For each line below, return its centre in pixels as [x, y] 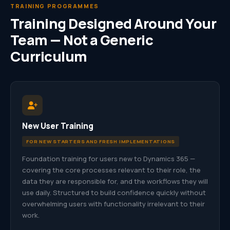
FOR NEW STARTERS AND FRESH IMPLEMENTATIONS [101, 141]
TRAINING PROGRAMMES [55, 6]
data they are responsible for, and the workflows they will [115, 181]
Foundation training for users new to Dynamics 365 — [109, 159]
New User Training [58, 126]
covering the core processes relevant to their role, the [111, 170]
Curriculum [49, 56]
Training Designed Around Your [113, 23]
